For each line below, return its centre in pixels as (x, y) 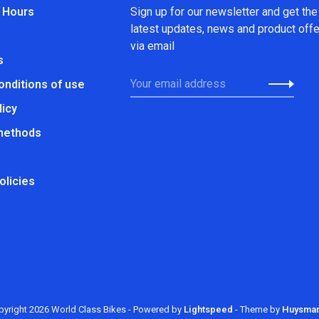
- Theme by (257, 309)
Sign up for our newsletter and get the (224, 11)
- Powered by (156, 309)
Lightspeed (208, 309)
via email (152, 46)
